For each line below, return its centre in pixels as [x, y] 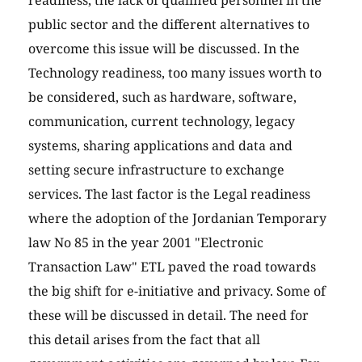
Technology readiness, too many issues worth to [175, 73]
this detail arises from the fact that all [144, 340]
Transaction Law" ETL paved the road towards [172, 267]
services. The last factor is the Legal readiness [169, 194]
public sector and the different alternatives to [169, 25]
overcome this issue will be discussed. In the [164, 49]
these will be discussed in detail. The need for [168, 316]
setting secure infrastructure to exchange [156, 170]
